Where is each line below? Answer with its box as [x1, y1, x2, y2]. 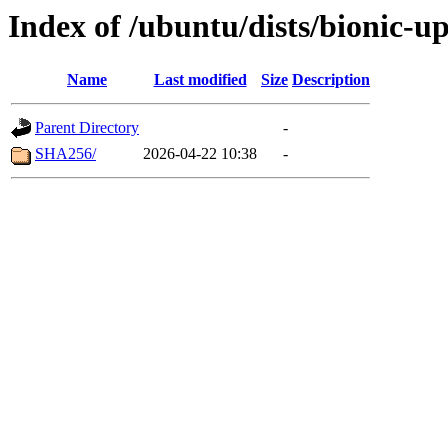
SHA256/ [35, 145, 96, 163]
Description [292, 71, 370, 89]
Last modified [153, 71, 247, 89]
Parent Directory [35, 119, 139, 137]
